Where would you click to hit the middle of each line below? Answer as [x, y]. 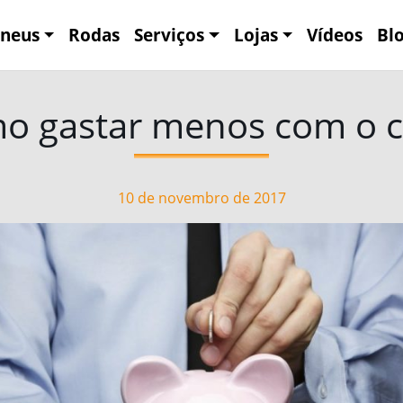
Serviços [170, 34]
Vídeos [335, 34]
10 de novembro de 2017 [201, 198]
